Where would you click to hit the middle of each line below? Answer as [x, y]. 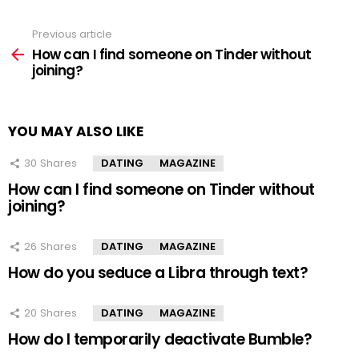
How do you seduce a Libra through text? [158, 272]
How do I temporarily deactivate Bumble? [160, 339]
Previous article [72, 34]
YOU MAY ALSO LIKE [76, 131]
